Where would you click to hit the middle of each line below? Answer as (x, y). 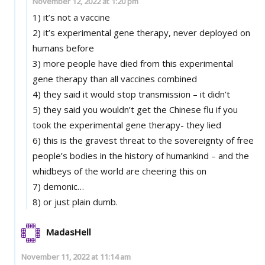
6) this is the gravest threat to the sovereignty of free (143, 140)
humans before (64, 48)
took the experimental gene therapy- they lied (127, 125)
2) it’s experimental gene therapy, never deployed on (142, 32)
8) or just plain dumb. (75, 201)
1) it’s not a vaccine (72, 17)
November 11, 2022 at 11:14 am (76, 256)
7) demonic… (59, 186)
